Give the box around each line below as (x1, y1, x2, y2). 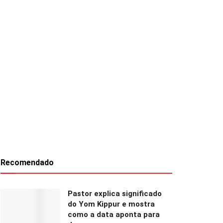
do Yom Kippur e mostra (68, 199, 155, 209)
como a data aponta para (68, 210, 160, 219)
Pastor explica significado (68, 189, 162, 198)
